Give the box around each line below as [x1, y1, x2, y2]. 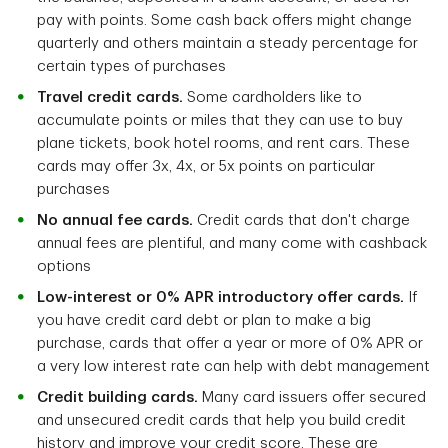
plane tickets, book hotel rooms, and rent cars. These [37, 136, 410, 152]
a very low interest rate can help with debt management [37, 359, 430, 375]
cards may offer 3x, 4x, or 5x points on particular [37, 159, 375, 175]
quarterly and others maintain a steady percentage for [37, 36, 418, 52]
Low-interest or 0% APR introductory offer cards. [37, 290, 404, 306]
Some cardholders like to [183, 90, 362, 106]
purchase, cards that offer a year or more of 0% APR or [37, 336, 423, 352]
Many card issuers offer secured [198, 390, 426, 406]
